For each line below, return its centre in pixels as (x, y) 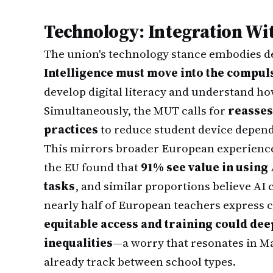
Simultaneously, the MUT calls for (136, 110)
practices (71, 129)
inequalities (78, 243)
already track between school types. (140, 261)
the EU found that (92, 167)
